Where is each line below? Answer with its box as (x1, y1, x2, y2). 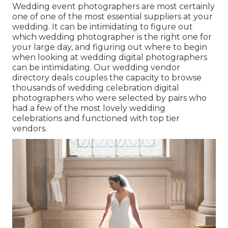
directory (12, 73, 49, 83)
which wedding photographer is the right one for (12, 32, 212, 42)
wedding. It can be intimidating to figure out (12, 22, 193, 32)
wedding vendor (112, 63, 180, 73)
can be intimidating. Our (12, 63, 112, 73)
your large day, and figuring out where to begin (12, 42, 207, 52)
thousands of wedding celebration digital (12, 83, 179, 93)
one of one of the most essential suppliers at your (12, 12, 213, 22)
